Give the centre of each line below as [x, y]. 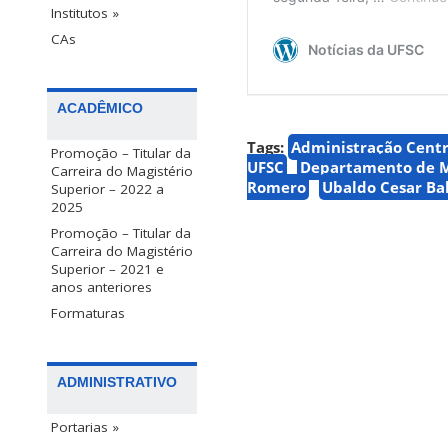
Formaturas [88, 313]
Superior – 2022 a [107, 189]
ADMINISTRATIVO [117, 382]
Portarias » [85, 427]
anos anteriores [101, 287]
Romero [276, 187]
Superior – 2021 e [107, 269]
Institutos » [85, 13]
